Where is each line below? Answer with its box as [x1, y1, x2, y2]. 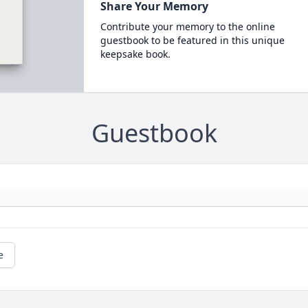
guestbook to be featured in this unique [100, 34, 285, 47]
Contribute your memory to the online [100, 20, 275, 33]
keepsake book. [100, 47, 170, 60]
